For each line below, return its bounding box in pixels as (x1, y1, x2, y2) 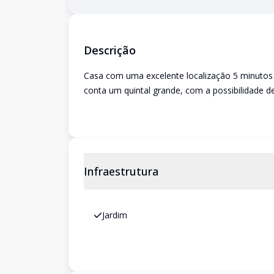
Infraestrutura (84, 164, 158, 179)
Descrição (84, 43, 136, 57)
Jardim (102, 209, 127, 221)
